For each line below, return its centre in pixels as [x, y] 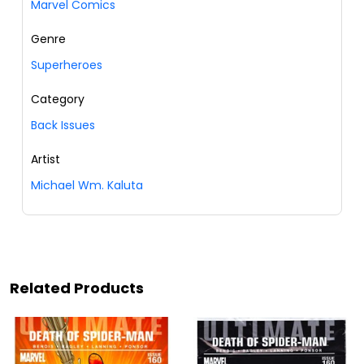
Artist [45, 160]
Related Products [77, 288]
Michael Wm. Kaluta [87, 186]
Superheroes [67, 65]
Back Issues [63, 126]
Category [58, 100]
